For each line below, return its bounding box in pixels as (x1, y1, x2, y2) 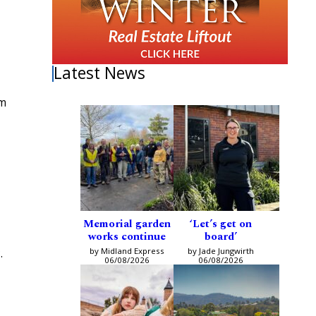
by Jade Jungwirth (187, 245, 254, 257)
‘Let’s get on (189, 216, 252, 233)
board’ (204, 229, 237, 245)
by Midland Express (89, 245, 164, 257)
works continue (87, 229, 166, 245)
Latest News (54, 62, 146, 85)
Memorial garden (83, 216, 171, 233)
